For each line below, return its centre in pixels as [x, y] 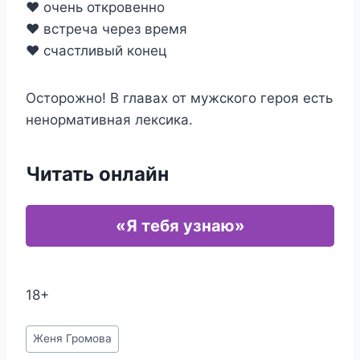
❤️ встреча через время [106, 29]
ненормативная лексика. [109, 120]
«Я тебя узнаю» [180, 226]
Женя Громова [73, 339]
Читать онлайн [97, 174]
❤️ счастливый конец [96, 51]
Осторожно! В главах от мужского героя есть [179, 98]
